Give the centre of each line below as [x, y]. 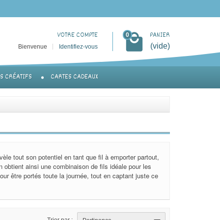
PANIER [160, 35]
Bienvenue [33, 47]
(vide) [160, 46]
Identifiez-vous [78, 47]
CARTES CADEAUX [74, 77]
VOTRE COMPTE [77, 35]
